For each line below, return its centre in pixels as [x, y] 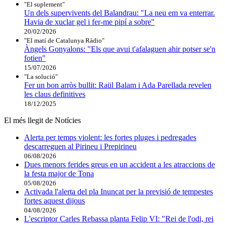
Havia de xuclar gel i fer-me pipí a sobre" [89, 22]
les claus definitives [55, 94]
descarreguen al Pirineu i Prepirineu [80, 146]
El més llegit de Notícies [42, 120]
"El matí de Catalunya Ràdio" [64, 40]
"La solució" [41, 76]
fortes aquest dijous [54, 200]
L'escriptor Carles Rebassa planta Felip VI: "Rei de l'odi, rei [119, 218]
